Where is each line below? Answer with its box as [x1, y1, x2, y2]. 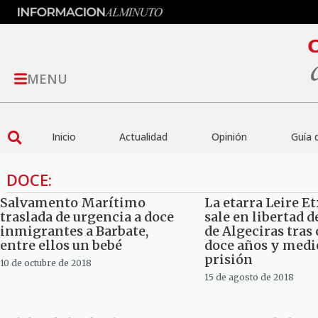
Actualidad [119, 130, 168, 144]
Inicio [51, 130, 76, 144]
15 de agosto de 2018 [204, 272, 294, 283]
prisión [204, 251, 253, 268]
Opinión [211, 130, 247, 144]
